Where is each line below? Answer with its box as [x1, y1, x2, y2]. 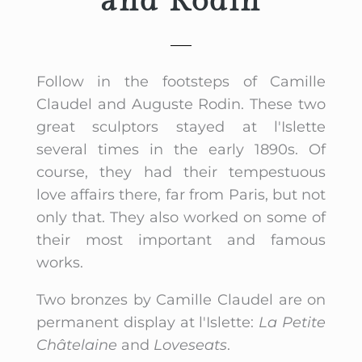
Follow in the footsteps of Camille [36, 72, 326, 90]
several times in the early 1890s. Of [36, 140, 326, 158]
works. [36, 253, 83, 271]
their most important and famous [36, 230, 326, 249]
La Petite [259, 313, 326, 331]
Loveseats [153, 335, 227, 354]
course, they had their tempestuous [36, 162, 326, 181]
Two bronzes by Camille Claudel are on [36, 290, 326, 309]
